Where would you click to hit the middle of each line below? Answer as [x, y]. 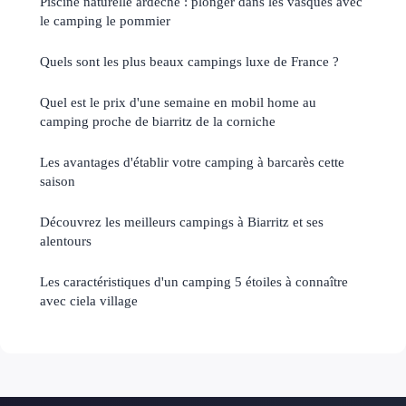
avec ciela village [89, 301]
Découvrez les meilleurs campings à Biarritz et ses [182, 222]
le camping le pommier [105, 21]
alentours [66, 241]
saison [58, 181]
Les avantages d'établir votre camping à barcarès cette [192, 162]
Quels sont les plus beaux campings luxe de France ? [189, 62]
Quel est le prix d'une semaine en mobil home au [178, 102]
